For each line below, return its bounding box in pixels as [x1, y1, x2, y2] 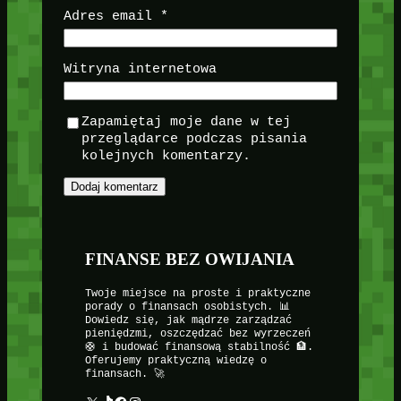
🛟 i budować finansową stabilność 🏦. [84, 341, 313, 354]
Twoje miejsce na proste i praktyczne [84, 287, 311, 301]
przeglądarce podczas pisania [81, 131, 307, 146]
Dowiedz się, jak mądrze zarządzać [84, 314, 292, 328]
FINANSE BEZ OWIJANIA [84, 249, 294, 269]
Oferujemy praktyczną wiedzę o [84, 354, 267, 368]
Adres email [63, 9, 160, 24]
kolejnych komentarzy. [81, 148, 251, 163]
